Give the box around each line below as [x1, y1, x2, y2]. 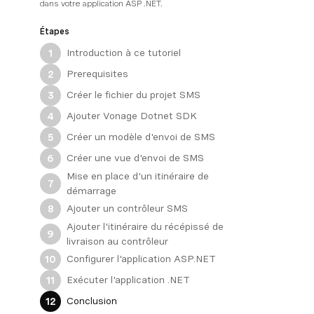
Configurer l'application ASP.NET [67, 253, 216, 265]
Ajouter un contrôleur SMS [67, 203, 188, 214]
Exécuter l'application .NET [67, 274, 190, 286]
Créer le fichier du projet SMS [67, 89, 200, 101]
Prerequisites [67, 68, 128, 80]
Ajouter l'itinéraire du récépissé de [67, 220, 224, 232]
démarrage [67, 184, 116, 196]
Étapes [40, 26, 69, 36]
